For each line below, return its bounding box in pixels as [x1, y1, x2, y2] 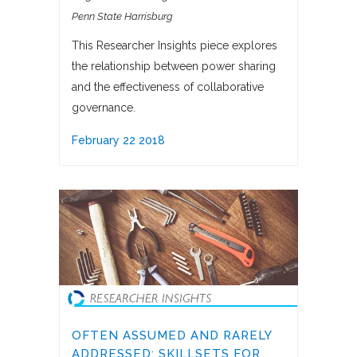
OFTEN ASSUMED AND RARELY [72, 328, 272, 343]
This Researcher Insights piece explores [72, 39, 277, 53]
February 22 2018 [72, 134, 165, 147]
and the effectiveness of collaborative [72, 80, 264, 94]
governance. [72, 101, 135, 115]
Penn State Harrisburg [72, 10, 173, 23]
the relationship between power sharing [72, 60, 276, 73]
